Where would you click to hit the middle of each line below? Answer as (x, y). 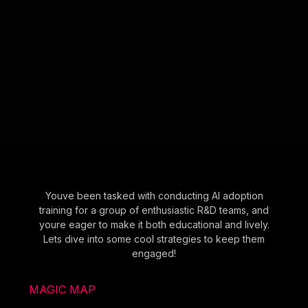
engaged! (154, 253)
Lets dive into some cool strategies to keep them (154, 239)
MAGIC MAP (63, 289)
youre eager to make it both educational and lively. (154, 224)
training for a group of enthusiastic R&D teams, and (154, 210)
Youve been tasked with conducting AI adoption (154, 195)
